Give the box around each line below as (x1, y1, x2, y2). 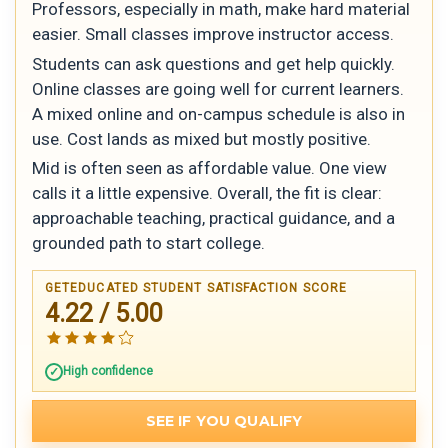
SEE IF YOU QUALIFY (145, 412, 303, 431)
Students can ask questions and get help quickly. (32, 53, 395, 74)
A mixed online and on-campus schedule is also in (32, 103, 405, 124)
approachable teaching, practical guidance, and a (32, 208, 395, 229)
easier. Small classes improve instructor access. (32, 23, 394, 44)
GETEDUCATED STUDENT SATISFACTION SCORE (45, 281, 348, 296)
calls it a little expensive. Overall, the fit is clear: (32, 183, 382, 204)
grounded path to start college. (32, 233, 265, 254)
